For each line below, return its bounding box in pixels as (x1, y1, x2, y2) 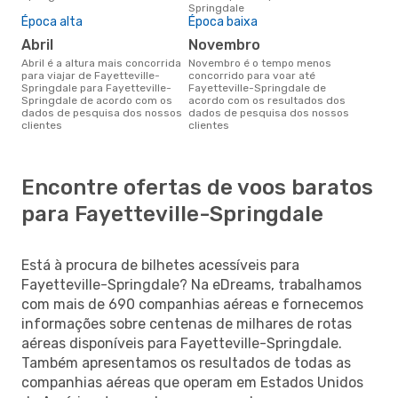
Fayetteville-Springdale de (188, 81, 326, 94)
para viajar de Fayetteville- (21, 68, 160, 82)
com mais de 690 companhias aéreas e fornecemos (21, 295, 363, 313)
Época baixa (188, 13, 258, 29)
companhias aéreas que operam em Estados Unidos (21, 373, 363, 391)
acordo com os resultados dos (188, 93, 346, 107)
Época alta (21, 13, 83, 29)
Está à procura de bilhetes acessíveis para (21, 256, 299, 274)
